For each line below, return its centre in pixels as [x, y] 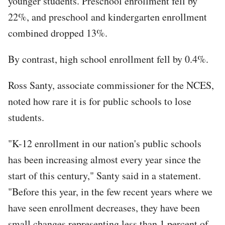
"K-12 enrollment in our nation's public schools [105, 143]
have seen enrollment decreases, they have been [104, 207]
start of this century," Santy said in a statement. [104, 175]
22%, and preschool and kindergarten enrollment [107, 17]
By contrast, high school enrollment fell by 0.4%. [108, 59]
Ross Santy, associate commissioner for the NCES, [111, 85]
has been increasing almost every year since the [104, 159]
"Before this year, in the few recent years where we [110, 191]
